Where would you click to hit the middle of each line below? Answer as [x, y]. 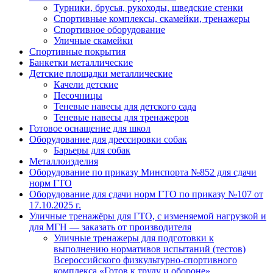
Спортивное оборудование [109, 30]
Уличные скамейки [93, 41]
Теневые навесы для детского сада [125, 106]
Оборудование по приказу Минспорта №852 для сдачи [143, 172]
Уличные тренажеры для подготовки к [134, 238]
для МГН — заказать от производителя [110, 227]
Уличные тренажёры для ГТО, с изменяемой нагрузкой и [148, 216]
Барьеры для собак [92, 150]
